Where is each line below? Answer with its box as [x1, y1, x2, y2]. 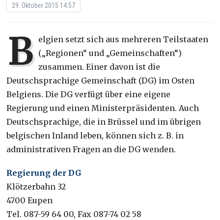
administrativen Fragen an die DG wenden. [6, 144, 176, 154]
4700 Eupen [6, 195, 53, 205]
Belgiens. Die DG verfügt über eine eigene [6, 89, 171, 99]
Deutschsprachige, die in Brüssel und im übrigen [6, 116, 201, 127]
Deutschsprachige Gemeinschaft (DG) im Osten [6, 75, 195, 85]
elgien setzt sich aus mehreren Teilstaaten [38, 34, 209, 44]
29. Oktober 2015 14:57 [12, 1, 76, 9]
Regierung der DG [6, 167, 82, 178]
